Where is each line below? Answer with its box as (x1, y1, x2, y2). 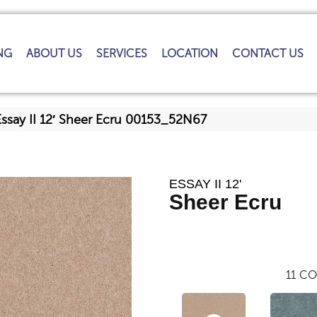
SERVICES (96, 47, 148, 60)
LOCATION (161, 47, 219, 60)
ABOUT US (26, 47, 83, 60)
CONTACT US (232, 47, 304, 60)
